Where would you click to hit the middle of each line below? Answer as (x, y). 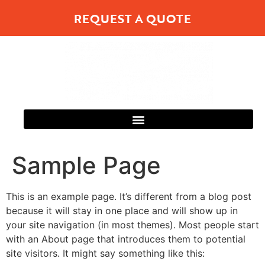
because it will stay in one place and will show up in (122, 211)
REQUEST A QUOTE (132, 18)
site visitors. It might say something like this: (105, 253)
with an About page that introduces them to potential (126, 239)
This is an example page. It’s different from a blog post (129, 196)
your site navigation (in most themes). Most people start (132, 225)
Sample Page (86, 165)
